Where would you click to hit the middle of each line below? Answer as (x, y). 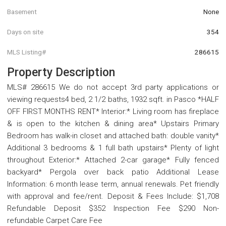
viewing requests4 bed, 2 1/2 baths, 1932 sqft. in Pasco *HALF (113, 100)
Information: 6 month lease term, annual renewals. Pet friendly (113, 184)
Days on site (25, 32)
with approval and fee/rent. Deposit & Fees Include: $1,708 (113, 196)
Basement (22, 12)
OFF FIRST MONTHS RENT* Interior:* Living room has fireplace (113, 112)
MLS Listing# (26, 52)
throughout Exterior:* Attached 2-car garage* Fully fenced (113, 160)
